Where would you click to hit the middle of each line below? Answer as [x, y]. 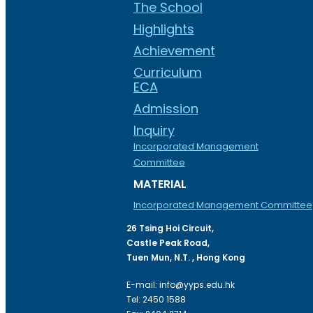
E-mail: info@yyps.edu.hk [180, 284]
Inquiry [154, 130]
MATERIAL [160, 184]
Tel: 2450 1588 [156, 299]
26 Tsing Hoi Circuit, [170, 228]
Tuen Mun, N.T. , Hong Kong [185, 257]
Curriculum [167, 72]
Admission [166, 108]
